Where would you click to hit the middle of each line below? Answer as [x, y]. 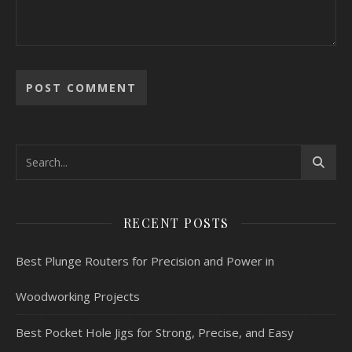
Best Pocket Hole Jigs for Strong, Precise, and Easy [155, 333]
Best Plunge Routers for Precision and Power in [145, 261]
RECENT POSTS [176, 223]
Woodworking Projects [78, 297]
